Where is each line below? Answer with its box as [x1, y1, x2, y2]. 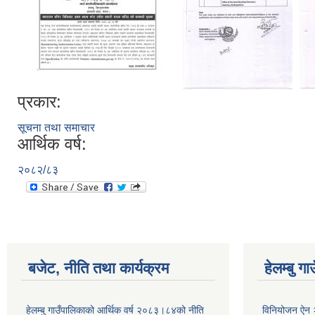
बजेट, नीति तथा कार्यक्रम [28, 259, 169, 277]
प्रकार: [18, 92, 61, 111]
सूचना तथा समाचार [18, 122, 95, 134]
